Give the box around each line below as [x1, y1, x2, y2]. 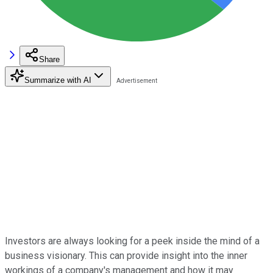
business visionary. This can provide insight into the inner [5, 249, 247, 261]
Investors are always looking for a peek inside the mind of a [5, 235, 260, 247]
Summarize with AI [24, 75, 91, 85]
